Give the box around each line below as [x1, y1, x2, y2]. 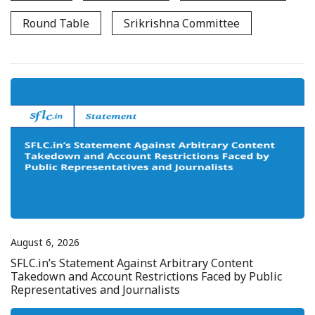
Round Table [22, 15, 89, 32]
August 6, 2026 [11, 236, 79, 250]
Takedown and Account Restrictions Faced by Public [11, 269, 282, 285]
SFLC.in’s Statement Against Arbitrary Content [11, 255, 253, 271]
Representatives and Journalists [11, 282, 180, 298]
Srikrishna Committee [124, 15, 240, 32]
